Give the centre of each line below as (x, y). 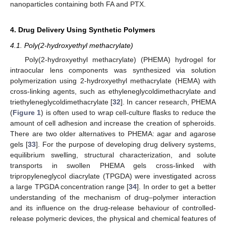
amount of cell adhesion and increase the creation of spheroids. (113, 123)
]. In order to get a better (177, 187)
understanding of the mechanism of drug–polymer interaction (113, 197)
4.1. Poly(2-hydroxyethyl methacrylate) (72, 46)
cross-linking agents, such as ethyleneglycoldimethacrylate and (113, 92)
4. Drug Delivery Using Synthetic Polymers (83, 30)
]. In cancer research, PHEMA (168, 102)
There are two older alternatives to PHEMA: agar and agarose (113, 134)
